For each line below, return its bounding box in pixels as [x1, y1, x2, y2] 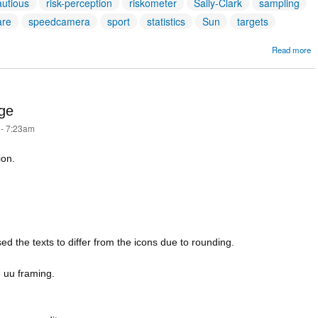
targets [237, 14, 268, 29]
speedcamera [28, 14, 90, 29]
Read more [272, 44, 312, 56]
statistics [147, 14, 185, 29]
